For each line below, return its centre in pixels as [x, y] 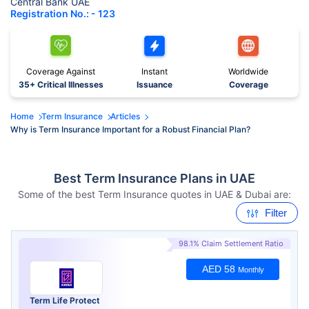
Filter [276, 213]
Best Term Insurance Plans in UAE [154, 179]
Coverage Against [61, 72]
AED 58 [218, 269]
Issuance [154, 85]
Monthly [251, 270]
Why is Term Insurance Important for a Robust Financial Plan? [130, 130]
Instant [154, 72]
